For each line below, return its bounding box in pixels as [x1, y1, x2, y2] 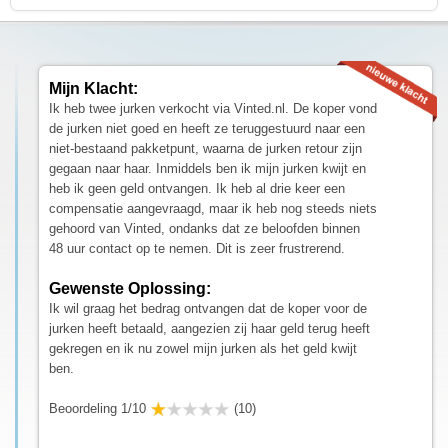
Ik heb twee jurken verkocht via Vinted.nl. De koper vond [49, 100, 377, 116]
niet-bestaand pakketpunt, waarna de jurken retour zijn [49, 140, 362, 156]
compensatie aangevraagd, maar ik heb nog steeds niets [49, 200, 377, 216]
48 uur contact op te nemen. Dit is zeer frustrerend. [49, 240, 345, 256]
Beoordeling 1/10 [49, 400, 146, 416]
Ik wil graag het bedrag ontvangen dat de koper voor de [49, 300, 367, 316]
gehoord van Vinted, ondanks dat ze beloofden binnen [49, 220, 360, 236]
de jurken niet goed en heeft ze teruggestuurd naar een [49, 120, 365, 136]
